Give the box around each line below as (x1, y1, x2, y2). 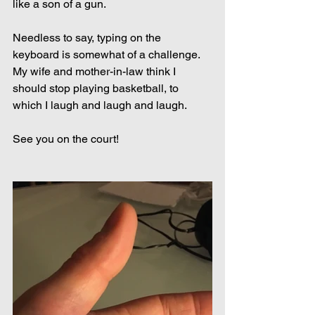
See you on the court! (13, 132, 119, 146)
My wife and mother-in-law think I (13, 65, 179, 78)
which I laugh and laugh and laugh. (13, 98, 187, 112)
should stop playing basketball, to (13, 82, 181, 95)
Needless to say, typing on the (13, 31, 164, 44)
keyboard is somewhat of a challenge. (13, 48, 202, 61)
